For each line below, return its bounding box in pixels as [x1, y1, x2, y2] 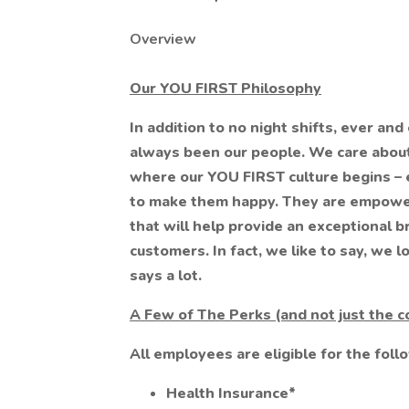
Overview [130, 29, 196, 49]
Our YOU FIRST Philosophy [130, 79, 321, 99]
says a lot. [130, 266, 202, 286]
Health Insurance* [166, 383, 296, 404]
